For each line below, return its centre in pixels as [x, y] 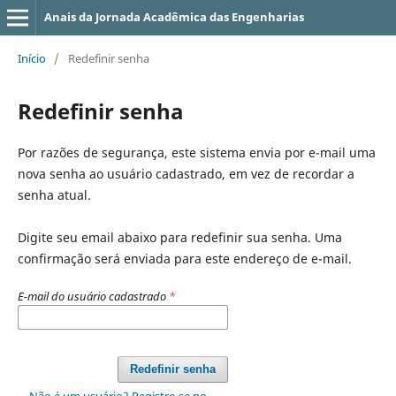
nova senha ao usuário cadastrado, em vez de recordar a [186, 173]
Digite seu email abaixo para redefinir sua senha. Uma [179, 237]
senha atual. [54, 194]
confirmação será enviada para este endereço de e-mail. [184, 258]
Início [31, 58]
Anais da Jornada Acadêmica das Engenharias [174, 17]
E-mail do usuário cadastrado [93, 296]
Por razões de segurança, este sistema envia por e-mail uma [196, 152]
